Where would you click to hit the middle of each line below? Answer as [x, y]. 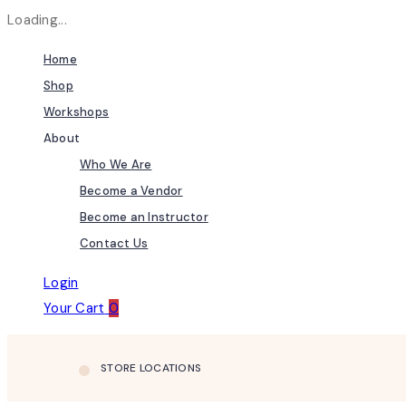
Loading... [37, 20]
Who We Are [116, 164]
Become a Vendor [131, 191]
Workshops [77, 112]
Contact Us [114, 243]
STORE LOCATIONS [151, 368]
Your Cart [74, 308]
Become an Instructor [144, 217]
